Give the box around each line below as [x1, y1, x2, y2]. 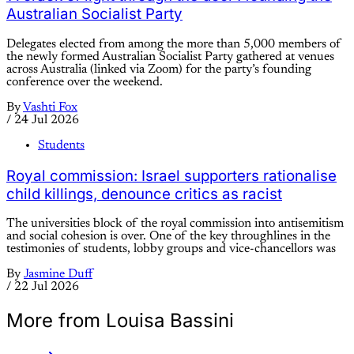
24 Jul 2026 [14, 113, 79, 126]
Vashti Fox [23, 100, 77, 114]
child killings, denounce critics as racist [6, 184, 282, 203]
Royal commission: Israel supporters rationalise [6, 166, 337, 185]
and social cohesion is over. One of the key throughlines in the [6, 230, 330, 243]
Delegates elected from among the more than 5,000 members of [6, 37, 341, 51]
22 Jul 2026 [14, 281, 79, 294]
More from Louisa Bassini [6, 309, 234, 333]
